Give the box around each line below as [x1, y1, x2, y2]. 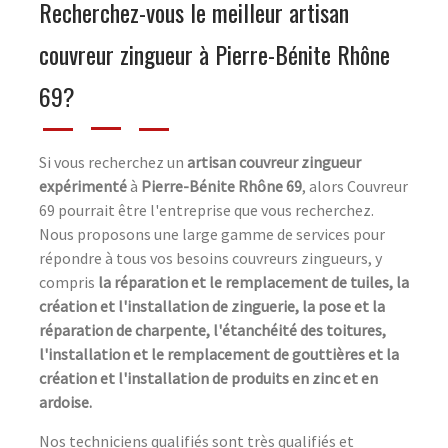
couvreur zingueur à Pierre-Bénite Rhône [39, 36, 390, 73]
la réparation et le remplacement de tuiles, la [98, 272, 409, 293]
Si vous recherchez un [39, 152, 187, 173]
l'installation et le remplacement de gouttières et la [39, 344, 399, 365]
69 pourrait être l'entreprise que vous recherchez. [39, 200, 374, 221]
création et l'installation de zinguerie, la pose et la [39, 296, 385, 317]
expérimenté [39, 176, 127, 197]
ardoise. [39, 392, 92, 413]
